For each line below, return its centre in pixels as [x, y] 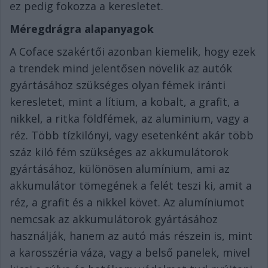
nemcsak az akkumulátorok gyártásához [114, 219]
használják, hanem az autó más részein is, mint [131, 236]
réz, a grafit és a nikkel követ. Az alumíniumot [127, 202]
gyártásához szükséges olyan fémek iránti [118, 85]
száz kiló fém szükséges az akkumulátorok [119, 152]
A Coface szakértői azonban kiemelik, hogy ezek [133, 52]
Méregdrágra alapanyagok [82, 29]
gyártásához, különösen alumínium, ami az [120, 169]
